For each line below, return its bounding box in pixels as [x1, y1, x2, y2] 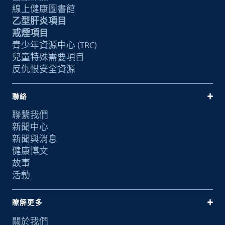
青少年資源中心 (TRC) [12, 39, 97, 51]
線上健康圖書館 [12, 3, 75, 15]
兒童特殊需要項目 [12, 51, 84, 63]
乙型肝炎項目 [12, 15, 66, 27]
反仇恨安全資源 [12, 63, 75, 75]
